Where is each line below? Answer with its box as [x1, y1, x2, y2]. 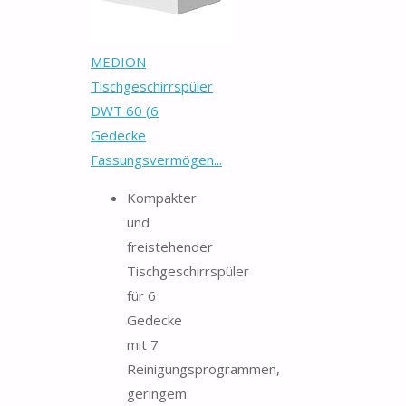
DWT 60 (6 [91, 101, 159, 120]
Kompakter [127, 188, 197, 207]
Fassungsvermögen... [91, 150, 222, 169]
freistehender [127, 237, 213, 256]
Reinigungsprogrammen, [127, 359, 280, 378]
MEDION [91, 52, 146, 71]
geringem [127, 383, 187, 402]
